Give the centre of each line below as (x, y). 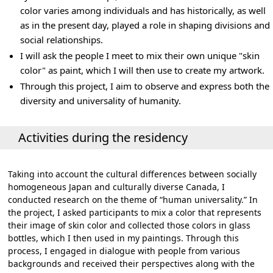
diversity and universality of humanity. (102, 101)
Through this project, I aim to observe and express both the (145, 86)
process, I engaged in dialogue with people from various (124, 251)
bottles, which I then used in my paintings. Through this (124, 238)
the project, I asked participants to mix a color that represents (135, 212)
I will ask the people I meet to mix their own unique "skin (140, 55)
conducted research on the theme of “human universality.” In (133, 200)
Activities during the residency (103, 137)
